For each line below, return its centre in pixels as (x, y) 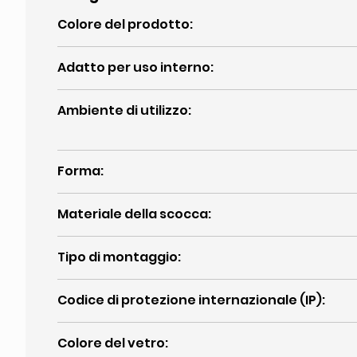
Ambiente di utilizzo (123, 110)
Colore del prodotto (124, 24)
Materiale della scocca (133, 214)
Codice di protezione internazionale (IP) (190, 300)
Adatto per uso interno (134, 67)
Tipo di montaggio (118, 257)
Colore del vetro (111, 343)
